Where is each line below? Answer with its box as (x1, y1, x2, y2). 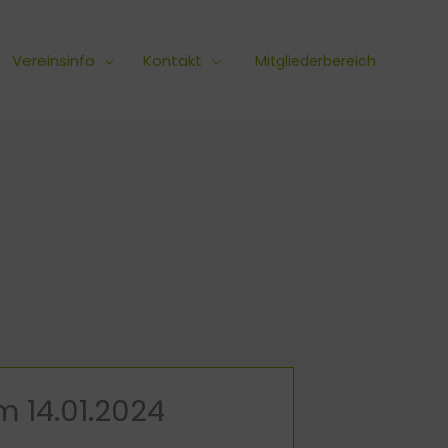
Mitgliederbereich (255, 50, 376, 71)
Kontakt (143, 50, 202, 71)
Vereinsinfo (12, 50, 95, 71)
